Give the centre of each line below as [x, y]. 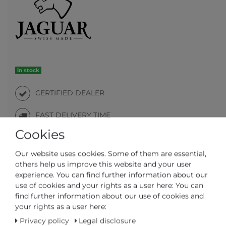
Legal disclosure [107, 220]
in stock [29, 70]
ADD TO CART [110, 211]
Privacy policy [45, 220]
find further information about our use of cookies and [109, 196]
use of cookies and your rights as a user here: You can [109, 185]
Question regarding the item [102, 180]
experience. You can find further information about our [111, 175]
